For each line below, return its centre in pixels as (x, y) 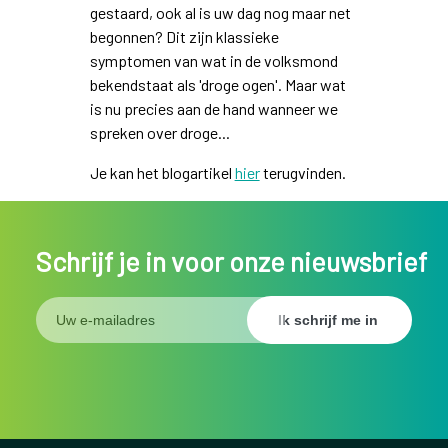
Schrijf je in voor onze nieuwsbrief (231, 261)
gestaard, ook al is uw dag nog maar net (220, 13)
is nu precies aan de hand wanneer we (213, 109)
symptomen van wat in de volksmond (213, 61)
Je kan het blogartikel (162, 173)
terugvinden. (302, 173)
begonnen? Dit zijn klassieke (184, 37)
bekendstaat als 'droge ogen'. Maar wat (217, 85)
